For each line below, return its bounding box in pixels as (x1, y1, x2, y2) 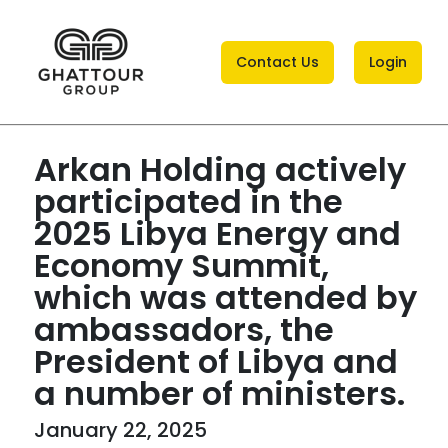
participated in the (34, 179, 343, 224)
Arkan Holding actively (34, 147, 406, 192)
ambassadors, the (34, 307, 334, 352)
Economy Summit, (34, 243, 329, 288)
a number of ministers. (34, 371, 405, 416)
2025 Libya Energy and (34, 211, 401, 256)
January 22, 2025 (34, 416, 207, 444)
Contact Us (236, 51, 319, 72)
